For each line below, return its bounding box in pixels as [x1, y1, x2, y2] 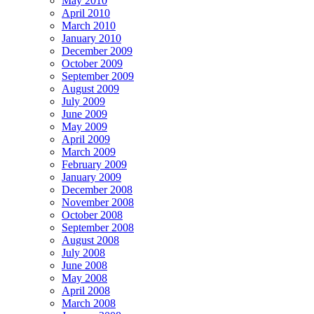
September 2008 [62, 221, 134, 233]
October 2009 [62, 57, 123, 69]
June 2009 [62, 107, 107, 120]
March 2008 [62, 296, 116, 309]
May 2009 [62, 120, 107, 132]
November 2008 [62, 196, 134, 208]
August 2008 [62, 233, 119, 246]
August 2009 [62, 82, 119, 95]
